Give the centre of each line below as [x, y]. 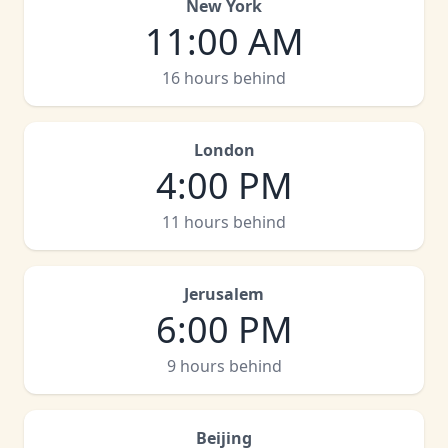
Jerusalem [224, 294]
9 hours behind [224, 366]
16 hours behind [224, 78]
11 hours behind [224, 222]
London [224, 150]
